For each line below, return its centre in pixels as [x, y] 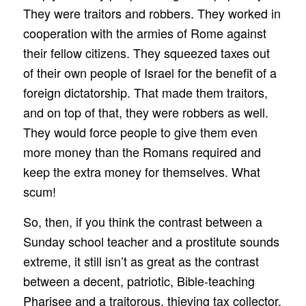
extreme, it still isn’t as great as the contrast [141, 261]
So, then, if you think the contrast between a [142, 222]
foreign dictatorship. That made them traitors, [145, 93]
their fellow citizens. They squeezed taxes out [146, 53]
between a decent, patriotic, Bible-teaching [139, 281]
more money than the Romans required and [142, 152]
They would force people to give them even [140, 132]
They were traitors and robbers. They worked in [152, 13]
